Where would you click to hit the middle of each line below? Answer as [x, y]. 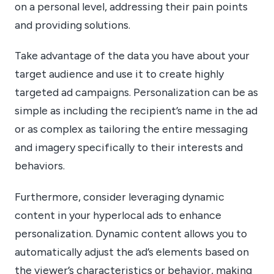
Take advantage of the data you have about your [132, 56]
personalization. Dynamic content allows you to [131, 233]
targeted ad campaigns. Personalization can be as [136, 92]
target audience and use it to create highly [119, 74]
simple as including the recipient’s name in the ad [136, 111]
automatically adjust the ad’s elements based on [132, 251]
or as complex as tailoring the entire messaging [131, 129]
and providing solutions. [72, 24]
